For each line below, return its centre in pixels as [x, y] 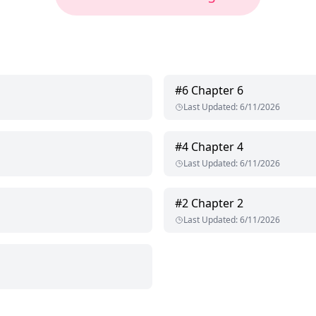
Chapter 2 [217, 203]
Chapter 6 [217, 91]
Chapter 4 [217, 147]
